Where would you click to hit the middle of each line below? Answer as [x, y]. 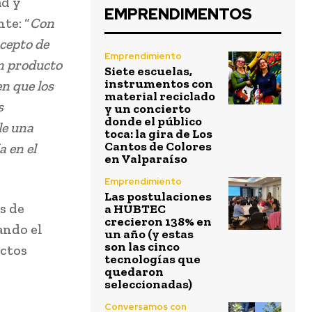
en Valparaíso [146, 159]
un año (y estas [149, 234]
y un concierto [148, 109]
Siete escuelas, [148, 71]
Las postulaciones [158, 197]
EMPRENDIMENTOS [178, 15]
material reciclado [160, 96]
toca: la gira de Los [158, 134]
